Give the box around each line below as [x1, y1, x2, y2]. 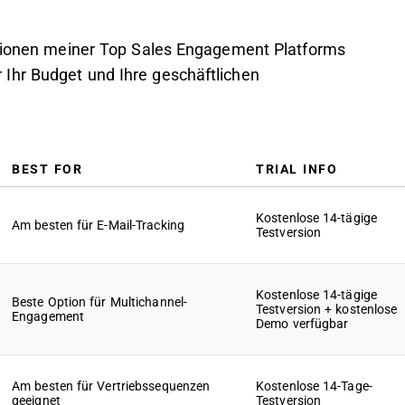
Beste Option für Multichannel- [12, 295, 187, 309]
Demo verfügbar [256, 316, 349, 331]
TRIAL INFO [256, 162, 337, 176]
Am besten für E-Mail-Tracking [12, 218, 184, 232]
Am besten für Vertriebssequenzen [12, 379, 211, 393]
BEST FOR [12, 162, 82, 176]
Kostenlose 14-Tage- [256, 379, 372, 393]
